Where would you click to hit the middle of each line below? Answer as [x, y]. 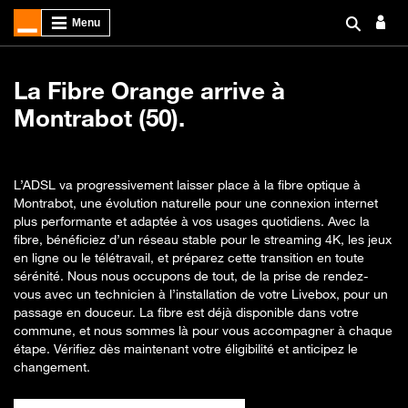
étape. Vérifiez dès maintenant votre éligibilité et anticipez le [186, 348]
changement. [52, 367]
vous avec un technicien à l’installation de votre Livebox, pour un [201, 294]
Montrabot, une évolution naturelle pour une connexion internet [196, 203]
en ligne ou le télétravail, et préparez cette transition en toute [189, 257]
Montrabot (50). [99, 118]
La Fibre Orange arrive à [149, 91]
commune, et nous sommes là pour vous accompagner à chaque [203, 330]
